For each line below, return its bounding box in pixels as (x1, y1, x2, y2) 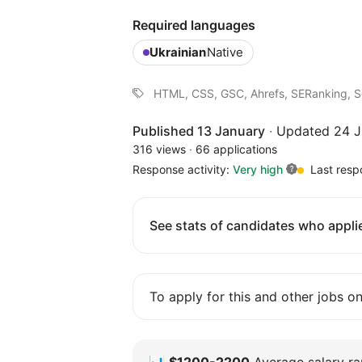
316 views (133, 141, 186, 156)
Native (207, 44, 243, 60)
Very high (233, 162, 283, 176)
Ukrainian (149, 44, 206, 60)
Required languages (133, 16, 255, 33)
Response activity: (133, 162, 233, 176)
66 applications (196, 141, 277, 156)
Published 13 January (133, 122, 265, 139)
